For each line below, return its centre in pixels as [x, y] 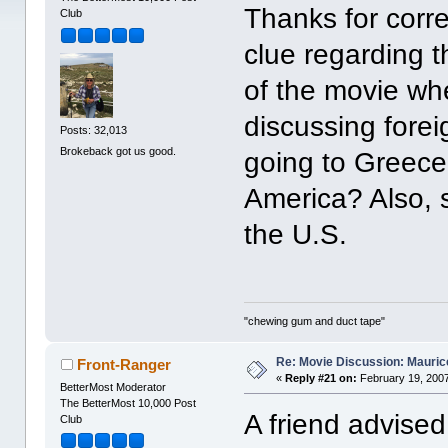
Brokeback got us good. [118, 151]
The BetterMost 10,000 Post [128, 402]
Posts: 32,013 [94, 129]
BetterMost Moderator [113, 386]
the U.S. [296, 235]
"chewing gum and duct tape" [315, 320]
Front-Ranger [123, 364]
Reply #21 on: [321, 377]
